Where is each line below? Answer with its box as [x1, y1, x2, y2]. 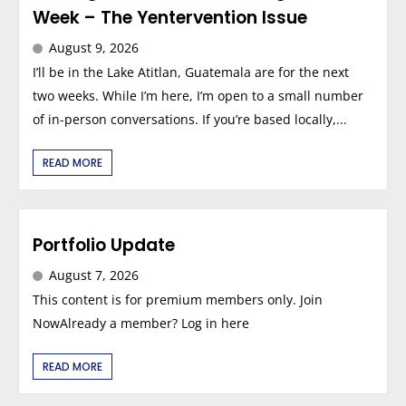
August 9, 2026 [49, 38, 139, 56]
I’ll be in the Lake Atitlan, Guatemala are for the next [33, 63, 349, 81]
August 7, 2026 [49, 266, 139, 284]
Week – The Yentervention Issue [33, 5, 307, 30]
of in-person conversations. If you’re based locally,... [33, 110, 347, 128]
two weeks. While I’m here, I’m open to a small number [33, 86, 363, 104]
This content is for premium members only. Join [33, 290, 323, 308]
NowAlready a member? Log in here [33, 314, 249, 332]
